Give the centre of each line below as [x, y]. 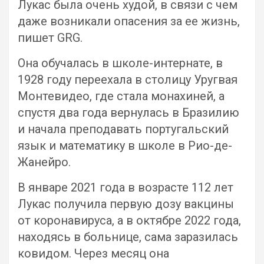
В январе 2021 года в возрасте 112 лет [126, 187]
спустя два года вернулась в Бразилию [128, 113]
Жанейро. [44, 162]
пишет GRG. [50, 38]
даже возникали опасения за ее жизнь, [129, 21]
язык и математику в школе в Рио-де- [125, 146]
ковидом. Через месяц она [93, 253]
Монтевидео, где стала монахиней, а [121, 96]
